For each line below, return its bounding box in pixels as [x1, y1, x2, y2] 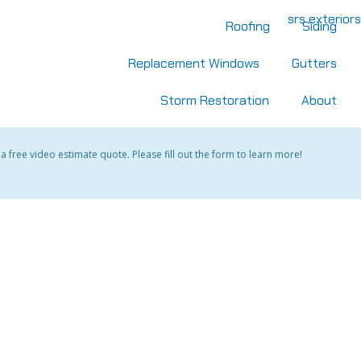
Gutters [292, 55, 337, 72]
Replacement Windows [128, 55, 259, 72]
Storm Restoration [160, 92, 269, 109]
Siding [302, 18, 337, 35]
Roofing [226, 18, 270, 35]
